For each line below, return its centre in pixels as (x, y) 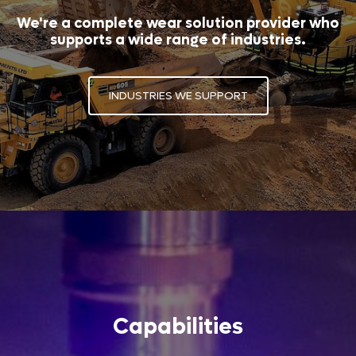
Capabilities (178, 326)
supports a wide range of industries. (178, 40)
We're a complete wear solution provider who (178, 23)
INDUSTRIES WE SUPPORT (178, 95)
